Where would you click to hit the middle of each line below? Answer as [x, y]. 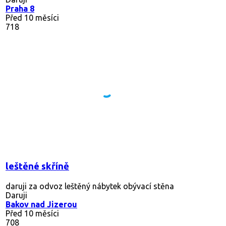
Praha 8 [20, 8]
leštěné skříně [37, 166]
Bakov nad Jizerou [41, 204]
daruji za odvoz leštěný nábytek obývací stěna [90, 186]
